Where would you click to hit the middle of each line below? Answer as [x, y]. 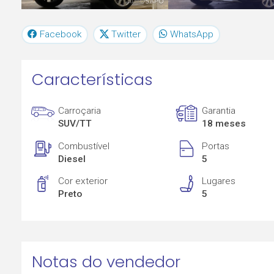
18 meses [224, 124]
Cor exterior [83, 181]
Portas [216, 146]
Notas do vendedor [106, 261]
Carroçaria [80, 111]
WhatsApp [191, 34]
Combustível [84, 146]
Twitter [126, 34]
